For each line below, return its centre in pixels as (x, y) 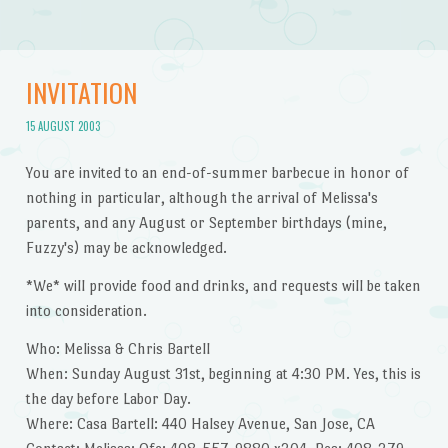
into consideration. (86, 311)
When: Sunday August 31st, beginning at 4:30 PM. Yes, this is (223, 373)
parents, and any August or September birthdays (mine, (206, 223)
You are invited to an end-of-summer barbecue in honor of (217, 173)
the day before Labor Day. (108, 398)
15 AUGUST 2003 (62, 125)
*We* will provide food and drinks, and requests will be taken (223, 286)
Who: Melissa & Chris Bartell (117, 348)
